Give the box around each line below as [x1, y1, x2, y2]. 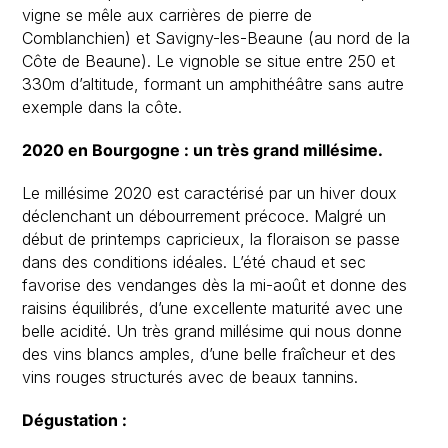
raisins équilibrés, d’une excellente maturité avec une [22, 298, 404, 319]
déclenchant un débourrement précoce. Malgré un [22, 206, 387, 227]
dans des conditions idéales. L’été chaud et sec [22, 252, 367, 273]
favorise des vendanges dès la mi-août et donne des [22, 275, 408, 296]
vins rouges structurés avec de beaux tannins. [22, 367, 359, 388]
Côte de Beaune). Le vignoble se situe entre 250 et [22, 51, 396, 72]
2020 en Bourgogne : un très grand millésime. [22, 140, 384, 161]
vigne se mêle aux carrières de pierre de [22, 5, 313, 26]
